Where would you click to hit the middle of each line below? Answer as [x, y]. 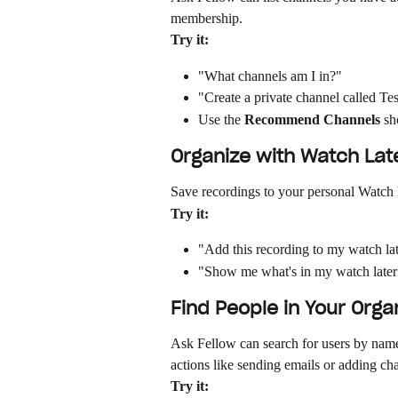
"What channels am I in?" [270, 76]
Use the [221, 119]
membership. [207, 19]
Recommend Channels [312, 119]
